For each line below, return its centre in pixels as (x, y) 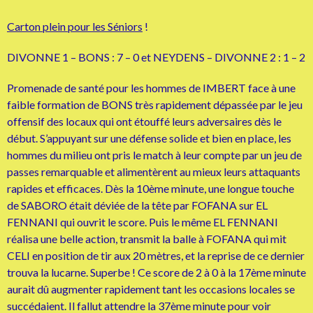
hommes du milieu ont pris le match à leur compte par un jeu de (154, 155)
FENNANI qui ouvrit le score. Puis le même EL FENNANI (143, 222)
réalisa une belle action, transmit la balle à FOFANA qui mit (147, 239)
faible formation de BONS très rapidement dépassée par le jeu (155, 104)
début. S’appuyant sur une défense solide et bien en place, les (149, 138)
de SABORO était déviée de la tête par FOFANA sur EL (137, 205)
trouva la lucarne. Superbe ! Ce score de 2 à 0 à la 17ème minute (156, 272)
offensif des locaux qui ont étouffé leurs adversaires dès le (144, 121)
